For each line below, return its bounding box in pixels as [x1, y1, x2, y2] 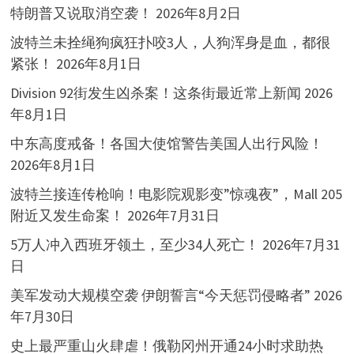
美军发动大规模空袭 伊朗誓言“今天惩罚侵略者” [9, 286, 311, 305]
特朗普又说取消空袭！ [9, 4, 153, 23]
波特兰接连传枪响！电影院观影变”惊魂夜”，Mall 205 [9, 185, 342, 204]
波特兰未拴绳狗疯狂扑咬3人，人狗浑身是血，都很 [9, 33, 330, 52]
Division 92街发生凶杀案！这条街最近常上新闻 [9, 84, 301, 103]
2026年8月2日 [155, 4, 241, 23]
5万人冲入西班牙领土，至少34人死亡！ [9, 235, 259, 254]
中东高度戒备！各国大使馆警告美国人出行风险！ [9, 134, 323, 153]
